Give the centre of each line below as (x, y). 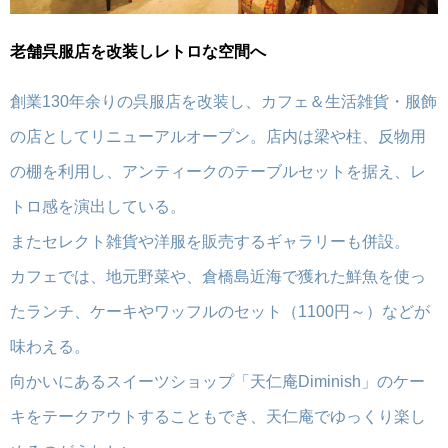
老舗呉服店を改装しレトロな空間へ (138, 52)
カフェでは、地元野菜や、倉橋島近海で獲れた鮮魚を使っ (218, 277)
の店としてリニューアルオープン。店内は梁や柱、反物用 (218, 137)
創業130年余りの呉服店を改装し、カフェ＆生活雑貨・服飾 (223, 102)
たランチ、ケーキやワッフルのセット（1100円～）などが (220, 312)
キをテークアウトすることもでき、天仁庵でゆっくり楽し (218, 417)
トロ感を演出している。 (98, 207)
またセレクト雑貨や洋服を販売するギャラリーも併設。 (210, 242)
